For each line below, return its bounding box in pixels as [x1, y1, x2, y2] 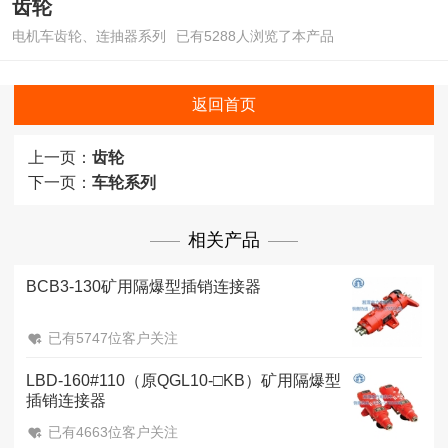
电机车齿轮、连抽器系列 [12, 27, 166, 44]
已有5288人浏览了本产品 [176, 27, 334, 44]
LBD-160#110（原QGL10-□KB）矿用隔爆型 [26, 372, 341, 390]
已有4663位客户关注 [48, 424, 178, 441]
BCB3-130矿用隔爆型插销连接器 [26, 277, 261, 295]
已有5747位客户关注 [48, 329, 178, 346]
